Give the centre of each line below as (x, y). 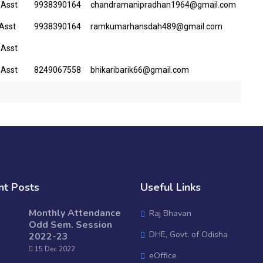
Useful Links (171, 187)
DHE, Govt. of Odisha (188, 235)
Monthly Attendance (75, 213)
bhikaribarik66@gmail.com (140, 70)
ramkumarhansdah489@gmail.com (156, 26)
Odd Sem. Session (70, 225)
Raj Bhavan (170, 213)
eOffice (163, 256)
